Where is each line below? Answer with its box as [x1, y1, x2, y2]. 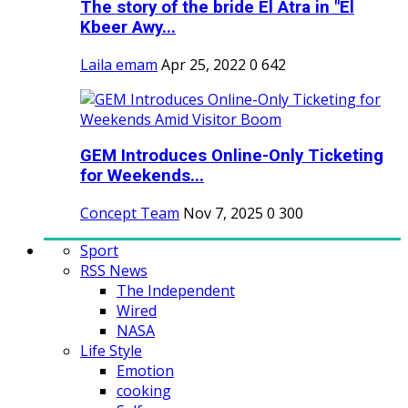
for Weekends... [80, 166, 204, 187]
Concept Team [80, 203, 179, 224]
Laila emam [80, 54, 158, 75]
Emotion [117, 361, 174, 382]
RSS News [80, 260, 148, 281]
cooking [117, 381, 171, 402]
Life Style [80, 341, 142, 362]
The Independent [117, 280, 235, 301]
